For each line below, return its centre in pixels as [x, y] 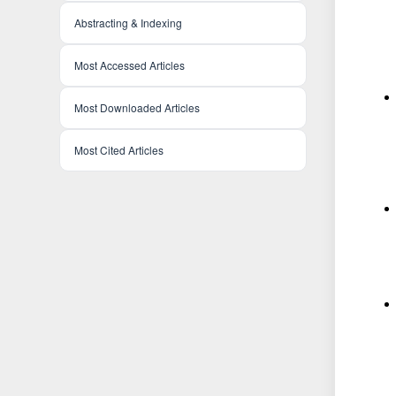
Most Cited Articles [119, 150]
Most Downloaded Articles [137, 108]
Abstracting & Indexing [129, 23]
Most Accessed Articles [130, 65]
